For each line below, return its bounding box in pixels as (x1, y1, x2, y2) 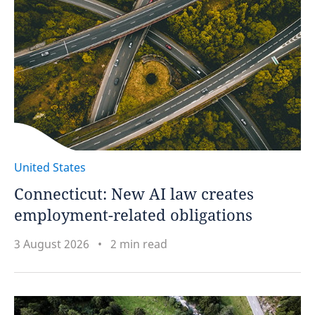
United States (14, 160, 86, 175)
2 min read (110, 236, 167, 252)
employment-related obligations (14, 204, 252, 225)
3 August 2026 (14, 236, 89, 252)
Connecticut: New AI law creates (14, 183, 254, 204)
